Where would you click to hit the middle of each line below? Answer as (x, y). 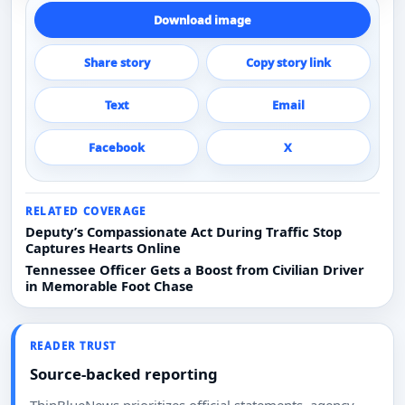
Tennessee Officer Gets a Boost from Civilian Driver (194, 269)
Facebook (117, 148)
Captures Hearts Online (103, 248)
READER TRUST (73, 345)
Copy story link (288, 62)
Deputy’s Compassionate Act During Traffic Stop (183, 232)
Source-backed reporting (124, 374)
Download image (202, 19)
